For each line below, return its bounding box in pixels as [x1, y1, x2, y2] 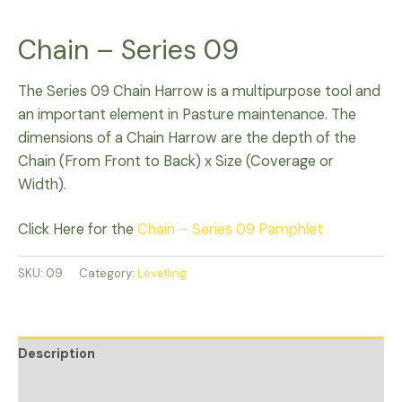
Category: [79, 265, 137, 281]
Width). [18, 174, 66, 194]
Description [18, 345, 95, 363]
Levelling [137, 265, 187, 281]
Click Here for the [18, 219, 137, 239]
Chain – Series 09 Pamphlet [137, 219, 323, 239]
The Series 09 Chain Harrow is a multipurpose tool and [18, 81, 380, 100]
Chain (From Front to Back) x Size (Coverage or [18, 151, 334, 170]
